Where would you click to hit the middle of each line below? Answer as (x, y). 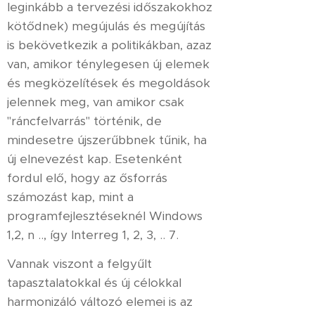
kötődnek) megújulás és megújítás (106, 26)
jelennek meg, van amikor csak (96, 102)
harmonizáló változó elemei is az (100, 302)
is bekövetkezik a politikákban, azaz (109, 45)
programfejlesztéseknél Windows (105, 216)
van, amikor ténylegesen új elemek (108, 64)
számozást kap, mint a (70, 197)
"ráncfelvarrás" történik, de (84, 121)
